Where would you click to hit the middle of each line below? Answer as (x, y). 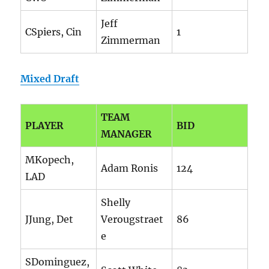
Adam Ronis (130, 168)
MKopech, (50, 160)
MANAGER (127, 134)
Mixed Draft (50, 79)
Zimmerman (131, 41)
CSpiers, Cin (54, 32)
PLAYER (45, 126)
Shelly (116, 203)
